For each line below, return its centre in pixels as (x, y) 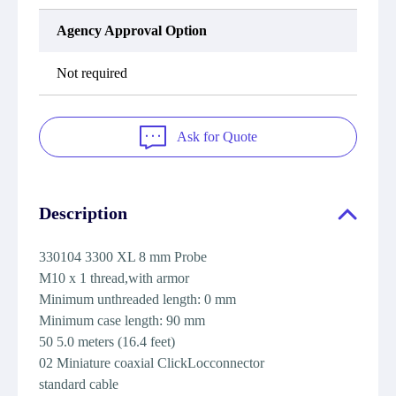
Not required (92, 73)
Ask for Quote (217, 137)
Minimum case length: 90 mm (122, 320)
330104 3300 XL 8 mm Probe (123, 257)
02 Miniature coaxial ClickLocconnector (152, 363)
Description (83, 213)
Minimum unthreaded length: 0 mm (137, 299)
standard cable (79, 384)
